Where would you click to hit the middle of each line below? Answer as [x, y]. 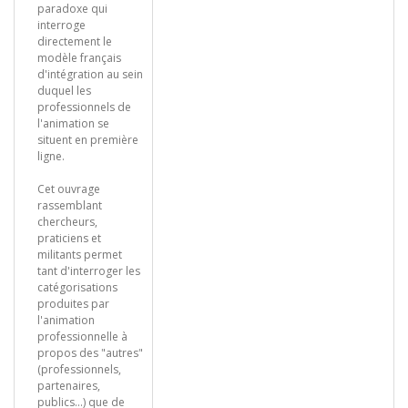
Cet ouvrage [69, 189]
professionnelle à [82, 337]
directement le [75, 41]
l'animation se [73, 123]
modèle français [79, 58]
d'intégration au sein [90, 74]
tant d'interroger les [89, 271]
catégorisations [77, 287]
